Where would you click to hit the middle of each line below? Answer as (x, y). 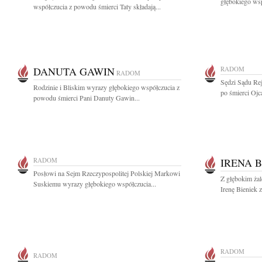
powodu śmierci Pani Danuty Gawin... (87, 98)
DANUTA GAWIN (74, 71)
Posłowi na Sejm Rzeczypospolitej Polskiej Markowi (107, 173)
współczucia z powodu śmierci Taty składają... (97, 6)
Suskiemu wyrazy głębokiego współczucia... (95, 184)
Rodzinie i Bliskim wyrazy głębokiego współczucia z (106, 87)
